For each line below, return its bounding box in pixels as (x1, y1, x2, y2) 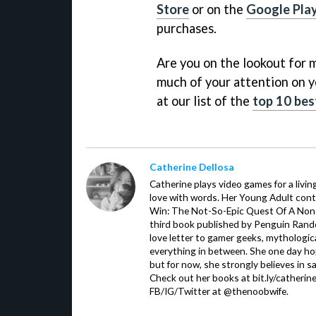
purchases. (157, 20, 217, 37)
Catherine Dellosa (150, 161, 234, 174)
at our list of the (157, 93, 253, 109)
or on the (189, 1, 246, 18)
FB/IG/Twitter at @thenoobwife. (150, 285, 288, 298)
